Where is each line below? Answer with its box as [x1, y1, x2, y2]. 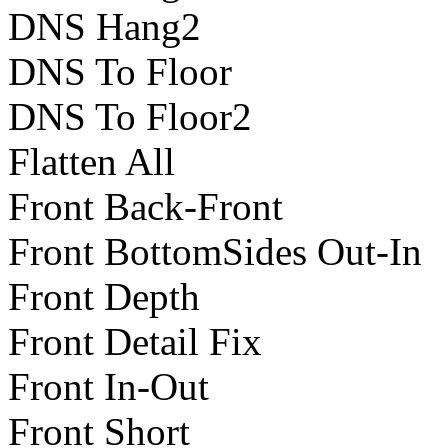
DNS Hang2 [8, 5, 201, 49]
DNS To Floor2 [8, 95, 252, 139]
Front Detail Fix [8, 320, 262, 364]
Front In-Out [8, 365, 209, 409]
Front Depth [8, 275, 200, 319]
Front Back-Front [8, 185, 283, 229]
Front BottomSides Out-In [8, 230, 422, 274]
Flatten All [8, 140, 175, 184]
